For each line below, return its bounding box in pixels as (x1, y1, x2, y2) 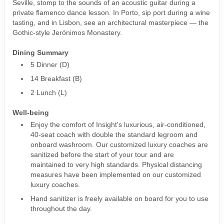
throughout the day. (30, 204, 92, 212)
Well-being (12, 108, 49, 116)
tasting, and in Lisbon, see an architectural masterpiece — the (12, 18, 208, 26)
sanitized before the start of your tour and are (30, 150, 174, 158)
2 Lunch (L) (30, 88, 67, 96)
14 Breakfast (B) (30, 74, 82, 82)
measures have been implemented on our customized (30, 170, 201, 178)
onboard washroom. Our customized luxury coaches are (30, 140, 208, 148)
